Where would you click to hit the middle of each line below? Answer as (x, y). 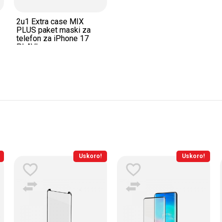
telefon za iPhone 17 (53, 39)
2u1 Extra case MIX (50, 22)
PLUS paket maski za (54, 30)
